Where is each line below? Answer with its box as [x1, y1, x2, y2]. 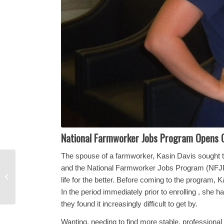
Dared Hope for [17, 183, 61, 191]
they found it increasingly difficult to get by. [61, 199, 197, 208]
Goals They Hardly [17, 173, 71, 180]
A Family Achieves [17, 162, 71, 170]
